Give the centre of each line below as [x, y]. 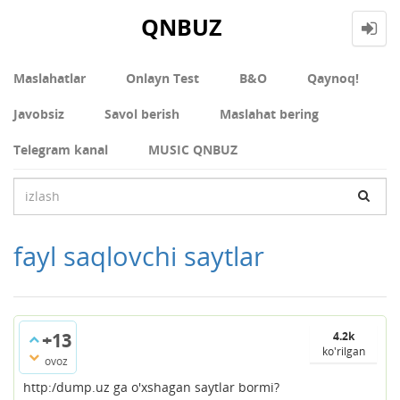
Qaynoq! [333, 78]
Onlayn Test [162, 78]
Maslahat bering [269, 113]
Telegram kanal [61, 149]
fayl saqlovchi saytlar [139, 255]
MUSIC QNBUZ [193, 149]
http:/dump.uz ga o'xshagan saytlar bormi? [151, 387]
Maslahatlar [50, 78]
